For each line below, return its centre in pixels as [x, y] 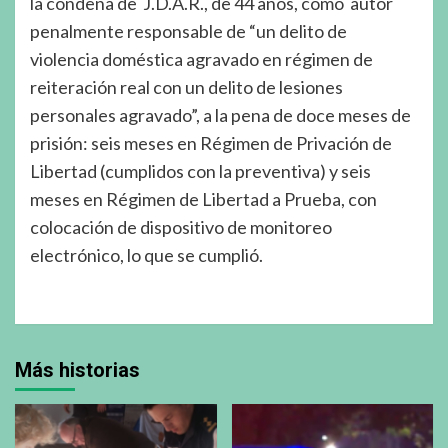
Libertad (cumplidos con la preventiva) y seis [200, 170]
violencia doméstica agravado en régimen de [201, 58]
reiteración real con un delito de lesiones [186, 86]
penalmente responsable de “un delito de [188, 30]
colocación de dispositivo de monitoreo [181, 226]
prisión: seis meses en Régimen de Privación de [211, 142]
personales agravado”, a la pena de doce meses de [220, 114]
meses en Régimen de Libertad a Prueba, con [203, 198]
